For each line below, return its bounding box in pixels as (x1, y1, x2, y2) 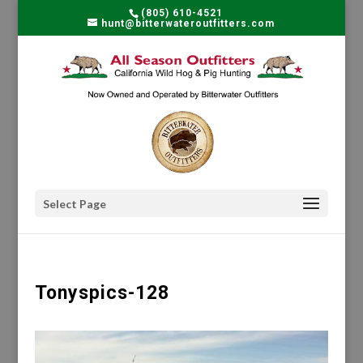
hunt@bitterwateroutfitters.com (101, 18, 275, 29)
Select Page (42, 197, 106, 211)
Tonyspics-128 (34, 282, 169, 304)
